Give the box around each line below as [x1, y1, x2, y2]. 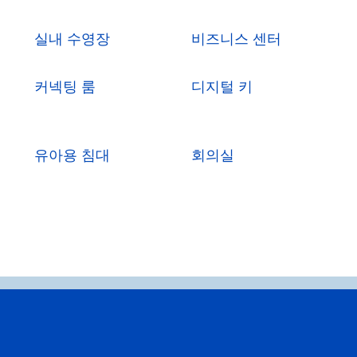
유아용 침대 [34, 146, 111, 164]
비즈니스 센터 [190, 29, 281, 48]
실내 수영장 [34, 29, 111, 48]
